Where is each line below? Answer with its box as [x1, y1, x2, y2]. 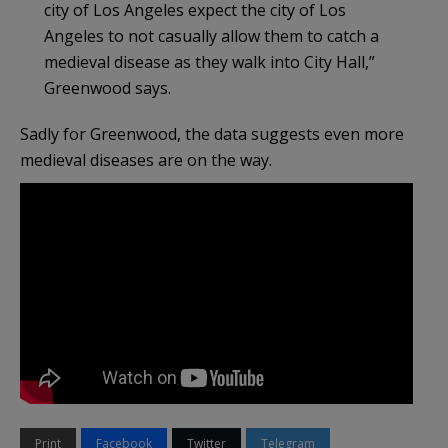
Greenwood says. [44, 76, 171, 99]
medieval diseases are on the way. [20, 148, 272, 171]
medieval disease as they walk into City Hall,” [44, 50, 375, 73]
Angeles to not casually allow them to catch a [44, 24, 379, 47]
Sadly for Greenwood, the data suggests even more [20, 122, 404, 145]
